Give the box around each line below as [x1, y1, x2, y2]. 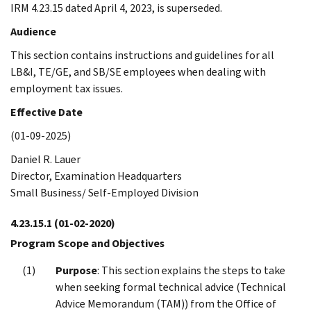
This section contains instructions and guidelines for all [10, 47, 274, 62]
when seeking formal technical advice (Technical [56, 279, 286, 294]
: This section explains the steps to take [97, 262, 285, 278]
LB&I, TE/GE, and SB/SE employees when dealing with [10, 64, 266, 79]
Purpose [56, 262, 97, 278]
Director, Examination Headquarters [10, 168, 182, 183]
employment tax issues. [10, 81, 123, 96]
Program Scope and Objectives [10, 235, 165, 251]
